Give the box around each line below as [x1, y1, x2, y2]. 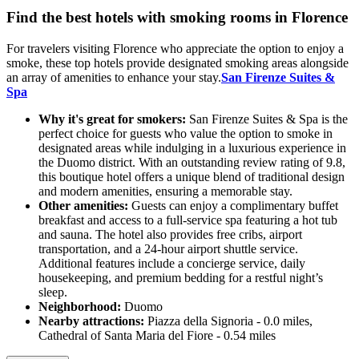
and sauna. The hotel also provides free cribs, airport [38, 228, 302, 242]
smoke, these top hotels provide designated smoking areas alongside [6, 56, 349, 71]
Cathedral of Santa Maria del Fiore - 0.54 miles [38, 329, 276, 343]
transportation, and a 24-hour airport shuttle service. [38, 242, 298, 256]
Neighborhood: [38, 300, 121, 314]
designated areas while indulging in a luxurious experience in [38, 141, 346, 155]
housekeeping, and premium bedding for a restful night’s [38, 271, 323, 285]
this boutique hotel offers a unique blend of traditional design [38, 170, 345, 184]
